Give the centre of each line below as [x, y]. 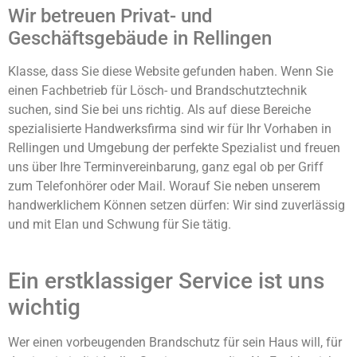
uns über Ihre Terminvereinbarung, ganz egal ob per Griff [166, 167]
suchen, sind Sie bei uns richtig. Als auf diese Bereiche [159, 109]
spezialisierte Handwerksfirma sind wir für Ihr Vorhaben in [170, 128]
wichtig [44, 308]
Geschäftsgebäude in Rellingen [140, 38]
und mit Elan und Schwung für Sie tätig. [120, 224]
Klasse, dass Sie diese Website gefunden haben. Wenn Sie [171, 71]
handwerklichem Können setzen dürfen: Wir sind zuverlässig [177, 205]
